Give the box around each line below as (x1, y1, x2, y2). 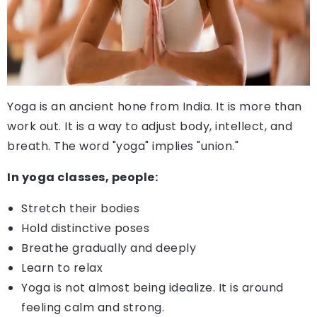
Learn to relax (21, 259, 103, 276)
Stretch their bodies (21, 200, 139, 217)
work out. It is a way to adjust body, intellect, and (7, 117, 292, 134)
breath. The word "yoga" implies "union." (7, 137, 238, 154)
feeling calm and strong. (21, 299, 164, 316)
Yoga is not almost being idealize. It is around (21, 279, 284, 296)
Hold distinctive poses (21, 219, 149, 236)
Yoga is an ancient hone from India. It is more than (7, 98, 302, 115)
